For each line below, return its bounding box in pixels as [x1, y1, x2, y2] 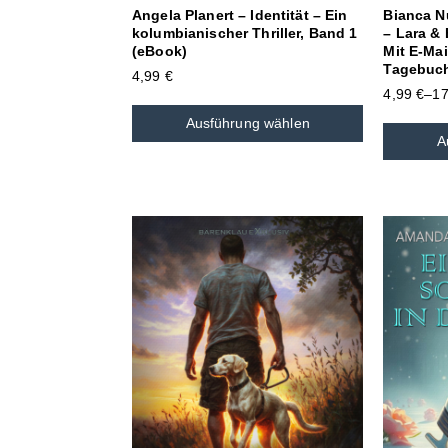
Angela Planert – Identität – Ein [132, 6, 348, 23]
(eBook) [132, 42, 187, 59]
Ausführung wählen [185, 114, 310, 131]
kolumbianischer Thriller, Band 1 [132, 24, 358, 41]
